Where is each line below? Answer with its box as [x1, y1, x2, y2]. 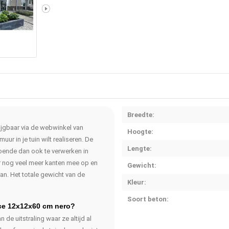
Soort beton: [127, 195, 169, 203]
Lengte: [127, 144, 152, 152]
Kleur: [127, 178, 146, 186]
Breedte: [127, 110, 154, 119]
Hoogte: [127, 127, 153, 135]
